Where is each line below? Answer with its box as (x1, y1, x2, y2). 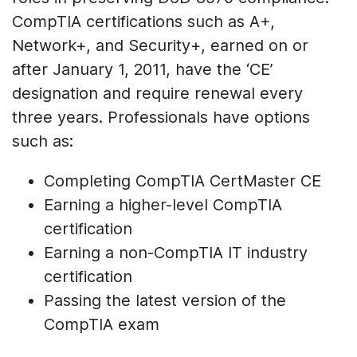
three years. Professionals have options (12, 107, 310, 127)
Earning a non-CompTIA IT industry (44, 242, 308, 262)
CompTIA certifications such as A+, (12, 11, 275, 31)
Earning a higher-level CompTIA (44, 194, 282, 214)
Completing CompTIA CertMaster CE (44, 171, 321, 190)
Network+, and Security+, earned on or (12, 35, 308, 55)
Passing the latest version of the (44, 290, 286, 310)
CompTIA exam (44, 314, 159, 334)
